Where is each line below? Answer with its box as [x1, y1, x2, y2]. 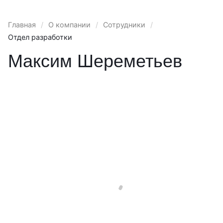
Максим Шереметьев [8, 51, 182, 71]
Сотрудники [103, 20, 145, 29]
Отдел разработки [8, 33, 72, 41]
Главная [8, 20, 36, 29]
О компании [48, 20, 91, 29]
